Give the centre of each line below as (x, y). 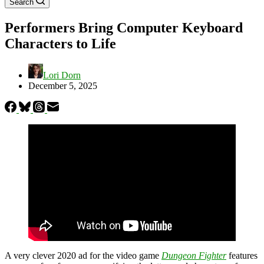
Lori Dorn (62, 75)
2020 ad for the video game (109, 255)
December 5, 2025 (63, 85)
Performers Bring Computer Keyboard (124, 27)
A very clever (31, 255)
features (242, 255)
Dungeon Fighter (194, 255)
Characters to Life (60, 43)
